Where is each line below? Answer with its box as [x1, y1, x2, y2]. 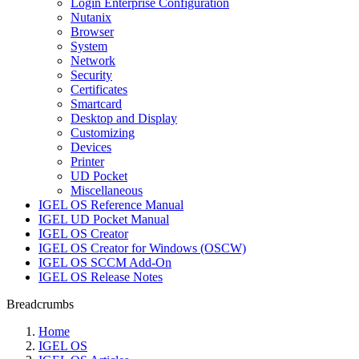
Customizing [71, 126, 135, 139]
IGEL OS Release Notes [38, 270, 163, 284]
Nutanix [71, 10, 111, 24]
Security [71, 68, 112, 82]
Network [71, 54, 115, 67]
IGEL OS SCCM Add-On [38, 256, 171, 269]
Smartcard [71, 97, 122, 111]
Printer [71, 155, 104, 168]
